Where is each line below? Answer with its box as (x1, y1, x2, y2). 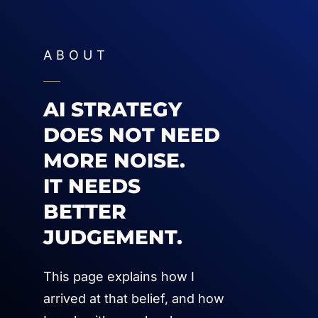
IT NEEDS (43, 174, 141, 198)
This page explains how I (43, 269, 194, 284)
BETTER (43, 199, 126, 224)
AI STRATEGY (43, 97, 182, 121)
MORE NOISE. (43, 148, 185, 172)
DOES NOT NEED (43, 123, 220, 147)
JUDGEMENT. (43, 225, 182, 249)
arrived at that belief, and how (43, 291, 224, 306)
